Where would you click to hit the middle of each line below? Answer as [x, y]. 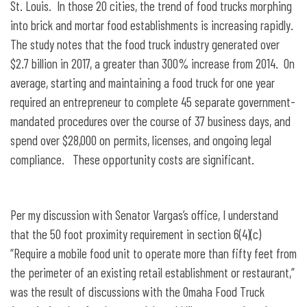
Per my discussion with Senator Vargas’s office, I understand [144, 215]
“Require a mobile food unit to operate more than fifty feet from [153, 254]
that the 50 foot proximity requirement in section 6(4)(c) [136, 234]
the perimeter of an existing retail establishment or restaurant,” [152, 273]
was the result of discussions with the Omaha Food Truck [137, 292]
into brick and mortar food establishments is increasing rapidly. [153, 25]
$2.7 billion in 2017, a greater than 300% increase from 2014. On [152, 64]
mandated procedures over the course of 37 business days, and [150, 121]
